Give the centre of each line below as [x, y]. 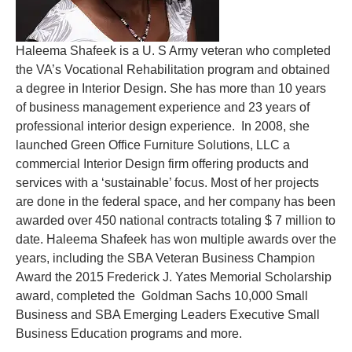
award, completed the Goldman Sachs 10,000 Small [162, 296]
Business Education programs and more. [129, 334]
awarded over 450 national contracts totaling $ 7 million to [176, 221]
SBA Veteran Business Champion [221, 258]
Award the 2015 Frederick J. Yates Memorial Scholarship [174, 277]
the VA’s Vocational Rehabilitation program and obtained [173, 70]
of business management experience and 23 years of [163, 108]
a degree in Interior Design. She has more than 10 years [171, 89]
